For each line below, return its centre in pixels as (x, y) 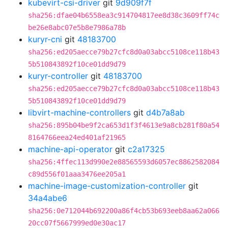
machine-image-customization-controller (107, 186)
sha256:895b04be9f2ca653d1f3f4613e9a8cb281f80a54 (124, 125)
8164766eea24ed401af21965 (77, 137)
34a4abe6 (48, 198)
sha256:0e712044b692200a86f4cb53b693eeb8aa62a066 (124, 211)
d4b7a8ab (165, 112)
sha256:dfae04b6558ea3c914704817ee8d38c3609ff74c (124, 15)
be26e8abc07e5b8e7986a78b (77, 27)
